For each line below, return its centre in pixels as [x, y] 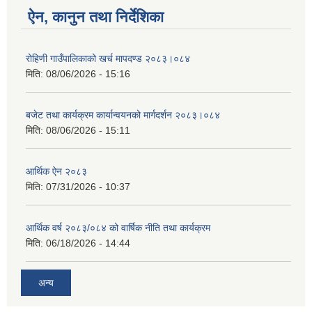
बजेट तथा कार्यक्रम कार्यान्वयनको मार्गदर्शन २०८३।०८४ [123, 115]
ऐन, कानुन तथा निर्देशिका [96, 17]
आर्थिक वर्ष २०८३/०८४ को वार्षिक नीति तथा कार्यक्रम [118, 228]
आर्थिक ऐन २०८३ [56, 172]
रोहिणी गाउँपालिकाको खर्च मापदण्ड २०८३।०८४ [108, 59]
